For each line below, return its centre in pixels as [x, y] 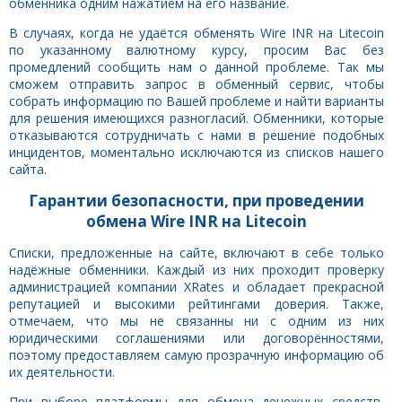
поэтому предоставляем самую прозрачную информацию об [197, 354]
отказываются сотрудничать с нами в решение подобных [197, 135]
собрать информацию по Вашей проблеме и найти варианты [197, 100]
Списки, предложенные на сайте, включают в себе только [197, 252]
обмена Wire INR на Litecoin [197, 221]
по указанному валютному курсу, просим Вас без [197, 49]
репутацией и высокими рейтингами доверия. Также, [197, 303]
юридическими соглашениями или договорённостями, [197, 337]
